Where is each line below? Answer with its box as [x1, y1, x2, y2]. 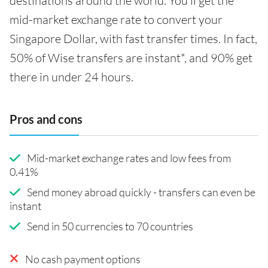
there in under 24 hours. [10, 69, 133, 85]
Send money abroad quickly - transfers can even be [26, 185, 255, 199]
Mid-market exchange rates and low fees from [26, 151, 231, 165]
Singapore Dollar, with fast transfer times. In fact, [10, 31, 257, 47]
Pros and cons [10, 112, 83, 127]
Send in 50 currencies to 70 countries [26, 219, 193, 233]
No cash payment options [25, 252, 141, 266]
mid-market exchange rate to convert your [10, 12, 223, 28]
